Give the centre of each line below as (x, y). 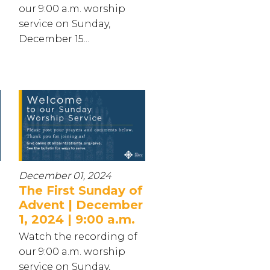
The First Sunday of (81, 190)
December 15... (54, 39)
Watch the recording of (78, 236)
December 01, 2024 (65, 175)
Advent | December (81, 205)
